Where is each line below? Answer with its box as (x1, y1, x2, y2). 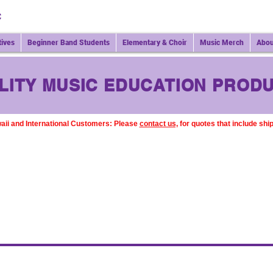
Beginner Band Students (27, 38, 110, 47)
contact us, (139, 119, 178, 128)
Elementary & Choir (122, 38, 187, 47)
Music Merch (200, 38, 244, 47)
